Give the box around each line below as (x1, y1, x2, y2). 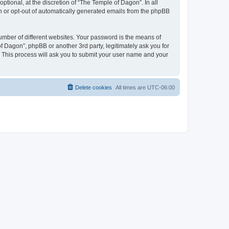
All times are (116, 84, 147, 90)
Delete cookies (75, 84, 112, 90)
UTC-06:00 (147, 84, 175, 90)
